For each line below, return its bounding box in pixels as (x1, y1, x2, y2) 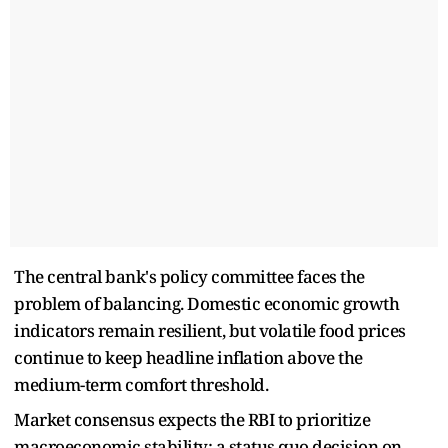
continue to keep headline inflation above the (14, 345, 363, 369)
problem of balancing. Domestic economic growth (14, 291, 399, 315)
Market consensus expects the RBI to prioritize (14, 407, 370, 431)
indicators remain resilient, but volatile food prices (14, 318, 406, 342)
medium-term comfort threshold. (14, 372, 268, 396)
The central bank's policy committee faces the (14, 264, 365, 288)
